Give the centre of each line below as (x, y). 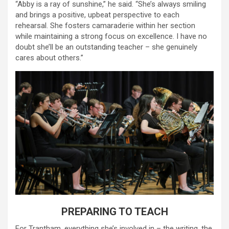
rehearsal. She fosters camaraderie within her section (105, 26)
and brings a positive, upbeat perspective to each (97, 15)
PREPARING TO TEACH (114, 212)
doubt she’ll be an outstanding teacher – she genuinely (106, 47)
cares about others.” (49, 58)
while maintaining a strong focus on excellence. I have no (111, 37)
